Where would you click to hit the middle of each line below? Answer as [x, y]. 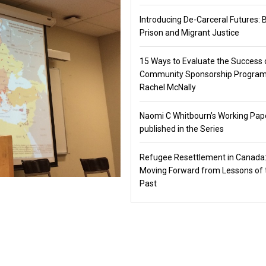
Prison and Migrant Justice [189, 33]
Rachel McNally [167, 87]
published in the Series [181, 129]
